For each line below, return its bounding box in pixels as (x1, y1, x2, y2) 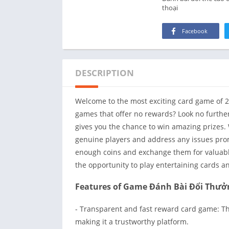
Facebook (182, 27, 208, 35)
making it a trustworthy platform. (75, 217, 189, 226)
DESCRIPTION (75, 67, 134, 79)
